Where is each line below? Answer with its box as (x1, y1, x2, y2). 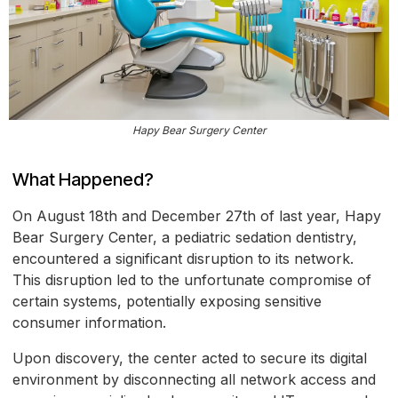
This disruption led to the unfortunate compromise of (12, 271, 371, 290)
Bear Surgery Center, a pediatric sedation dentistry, (12, 228, 357, 247)
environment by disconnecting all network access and (12, 370, 376, 389)
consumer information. (12, 314, 166, 332)
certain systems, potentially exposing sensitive (12, 292, 322, 311)
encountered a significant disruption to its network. (12, 250, 354, 268)
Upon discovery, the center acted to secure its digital (12, 349, 367, 368)
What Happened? (12, 169, 154, 191)
